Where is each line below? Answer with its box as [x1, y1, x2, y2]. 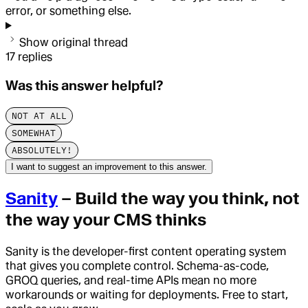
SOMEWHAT [12, 126, 56, 139]
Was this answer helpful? [5, 78, 164, 94]
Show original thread [19, 36, 128, 49]
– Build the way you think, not [58, 188, 300, 208]
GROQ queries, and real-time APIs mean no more [5, 273, 256, 287]
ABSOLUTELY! [12, 144, 72, 156]
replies [18, 50, 52, 64]
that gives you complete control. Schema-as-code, [5, 258, 269, 272]
